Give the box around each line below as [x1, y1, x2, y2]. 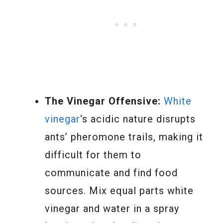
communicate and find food [45, 166, 178, 179]
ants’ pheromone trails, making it [45, 130, 203, 143]
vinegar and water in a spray [45, 202, 179, 215]
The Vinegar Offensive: [45, 95, 161, 107]
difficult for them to [45, 148, 141, 161]
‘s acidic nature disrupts [80, 112, 196, 125]
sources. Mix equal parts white [45, 184, 194, 197]
